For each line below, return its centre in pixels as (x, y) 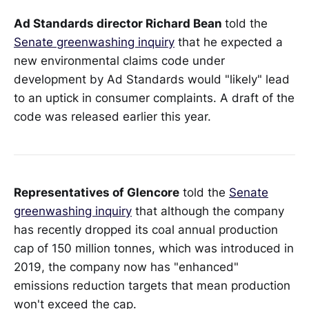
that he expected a (229, 42)
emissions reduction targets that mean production (152, 285)
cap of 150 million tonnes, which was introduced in (154, 248)
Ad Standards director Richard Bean (119, 24)
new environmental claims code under (119, 61)
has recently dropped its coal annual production (146, 229)
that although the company (208, 211)
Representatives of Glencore (97, 192)
